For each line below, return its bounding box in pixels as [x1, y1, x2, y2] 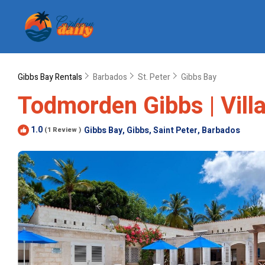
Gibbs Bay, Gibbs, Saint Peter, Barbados [84, 124, 240, 137]
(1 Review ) [44, 125, 81, 135]
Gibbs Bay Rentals [18, 71, 84, 83]
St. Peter [138, 71, 170, 83]
